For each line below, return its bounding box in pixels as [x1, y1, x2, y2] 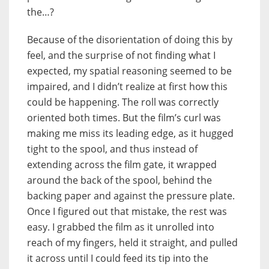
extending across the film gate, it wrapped [27, 157, 217, 171]
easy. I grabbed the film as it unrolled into [27, 220, 214, 234]
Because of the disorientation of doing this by [27, 32, 232, 46]
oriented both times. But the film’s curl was [27, 110, 221, 124]
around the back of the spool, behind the [27, 173, 212, 187]
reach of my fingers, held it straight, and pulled [27, 235, 238, 249]
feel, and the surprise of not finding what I [27, 48, 216, 62]
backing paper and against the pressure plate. [27, 189, 235, 202]
